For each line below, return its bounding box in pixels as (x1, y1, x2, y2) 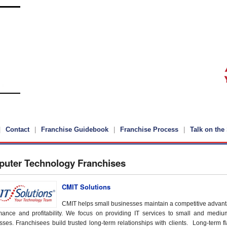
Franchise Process (120, 126, 178, 134)
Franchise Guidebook (41, 126, 108, 134)
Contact (5, 126, 29, 134)
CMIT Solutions (61, 182, 110, 192)
